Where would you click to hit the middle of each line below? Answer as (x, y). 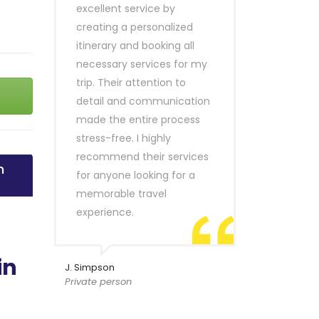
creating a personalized (135, 27)
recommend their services (142, 157)
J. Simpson (90, 267)
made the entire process (138, 120)
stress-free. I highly (124, 138)
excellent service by (126, 9)
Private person (98, 282)
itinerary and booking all (135, 46)
